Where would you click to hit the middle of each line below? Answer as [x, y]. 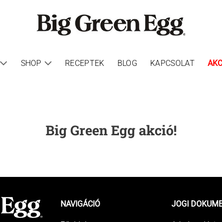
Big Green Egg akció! [111, 130]
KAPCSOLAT [172, 63]
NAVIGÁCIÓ [80, 204]
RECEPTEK [85, 63]
